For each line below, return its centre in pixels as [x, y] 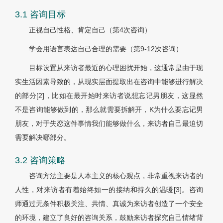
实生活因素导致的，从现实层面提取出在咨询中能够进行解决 [109, 82]
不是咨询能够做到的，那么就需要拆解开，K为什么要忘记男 [109, 110]
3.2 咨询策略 [40, 161]
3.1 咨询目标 [40, 15]
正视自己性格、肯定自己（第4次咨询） [90, 30]
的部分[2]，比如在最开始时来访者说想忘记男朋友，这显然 [109, 96]
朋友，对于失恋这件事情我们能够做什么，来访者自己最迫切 [109, 124]
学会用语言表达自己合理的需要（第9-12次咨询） [106, 49]
